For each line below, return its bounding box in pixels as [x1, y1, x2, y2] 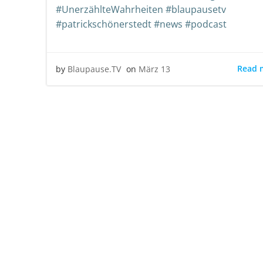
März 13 [139, 63, 170, 75]
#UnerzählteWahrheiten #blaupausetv [56, 2, 226, 16]
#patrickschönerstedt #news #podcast [56, 17, 227, 31]
